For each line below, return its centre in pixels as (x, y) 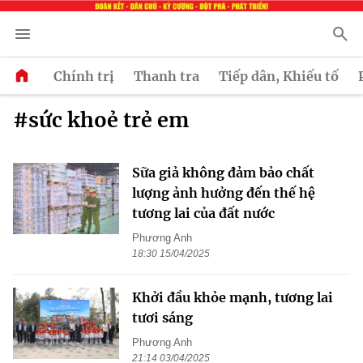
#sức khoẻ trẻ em (101, 120)
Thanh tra (167, 76)
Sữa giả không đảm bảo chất (223, 173)
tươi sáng (162, 318)
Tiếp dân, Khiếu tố (279, 76)
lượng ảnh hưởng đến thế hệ (224, 193)
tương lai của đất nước (203, 214)
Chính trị (84, 76)
